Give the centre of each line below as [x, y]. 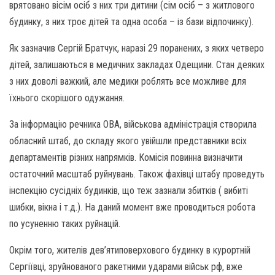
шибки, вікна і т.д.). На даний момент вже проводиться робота [132, 207]
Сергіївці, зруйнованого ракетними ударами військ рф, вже [126, 267]
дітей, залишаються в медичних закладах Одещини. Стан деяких [137, 65]
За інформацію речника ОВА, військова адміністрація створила [133, 124]
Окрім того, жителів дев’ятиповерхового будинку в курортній [130, 250]
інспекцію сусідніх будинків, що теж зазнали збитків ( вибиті [129, 191]
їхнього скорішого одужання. [67, 98]
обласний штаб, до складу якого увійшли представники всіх [128, 141]
